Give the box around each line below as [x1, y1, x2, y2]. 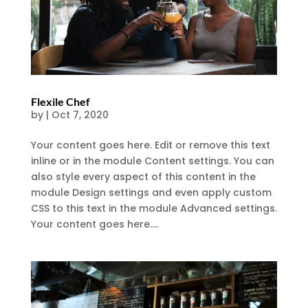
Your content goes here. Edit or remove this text [30, 137, 270, 152]
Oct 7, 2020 [51, 107, 109, 122]
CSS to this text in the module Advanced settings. [30, 201, 277, 215]
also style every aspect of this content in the [30, 169, 256, 184]
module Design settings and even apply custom [30, 185, 272, 199]
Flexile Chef [30, 94, 90, 108]
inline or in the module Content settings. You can [30, 153, 274, 168]
